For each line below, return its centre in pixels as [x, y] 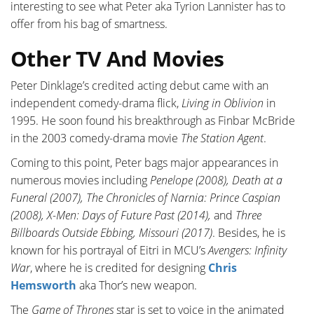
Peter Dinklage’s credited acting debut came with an [139, 86]
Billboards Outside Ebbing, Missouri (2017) [111, 233]
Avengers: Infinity [247, 251]
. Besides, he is [249, 233]
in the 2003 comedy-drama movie [96, 138]
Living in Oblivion [223, 103]
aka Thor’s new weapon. [137, 286]
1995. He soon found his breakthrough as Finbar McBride [153, 121]
